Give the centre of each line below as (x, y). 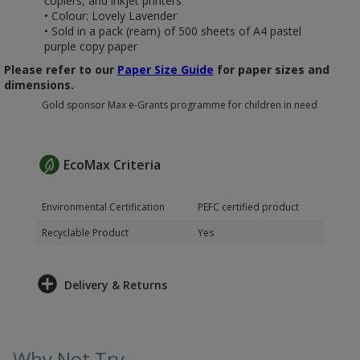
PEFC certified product (248, 207)
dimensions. (39, 85)
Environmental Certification (103, 207)
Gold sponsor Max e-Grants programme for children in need (180, 105)
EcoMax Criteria (112, 165)
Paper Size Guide (166, 70)
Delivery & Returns (116, 285)
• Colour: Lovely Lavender (110, 16)
